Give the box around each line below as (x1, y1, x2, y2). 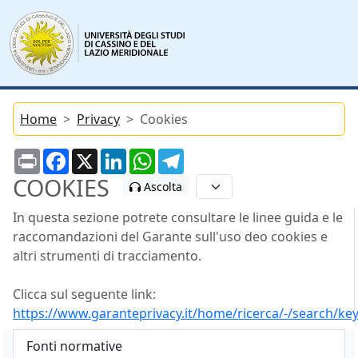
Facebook (69, 146, 127, 164)
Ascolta (141, 179, 182, 195)
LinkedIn (126, 146, 178, 164)
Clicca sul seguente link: (13, 285, 156, 303)
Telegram (184, 146, 241, 164)
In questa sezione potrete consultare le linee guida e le (13, 209, 343, 226)
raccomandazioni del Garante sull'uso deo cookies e (13, 228, 328, 245)
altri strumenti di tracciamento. (13, 247, 201, 265)
